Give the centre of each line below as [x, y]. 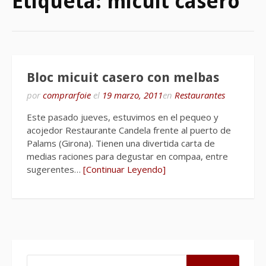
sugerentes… [55, 169]
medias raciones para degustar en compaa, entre [127, 156]
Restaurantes [200, 95]
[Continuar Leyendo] [124, 169]
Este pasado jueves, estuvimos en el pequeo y [123, 117]
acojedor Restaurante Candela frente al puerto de [129, 130]
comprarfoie [67, 95]
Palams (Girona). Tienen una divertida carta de [121, 143]
